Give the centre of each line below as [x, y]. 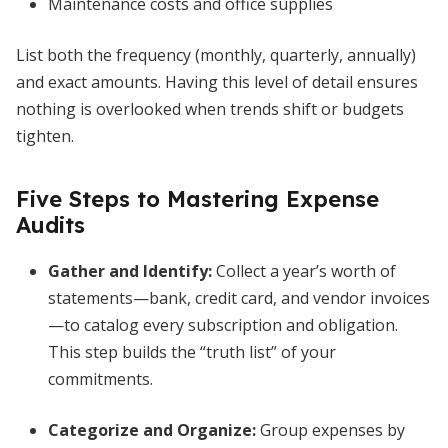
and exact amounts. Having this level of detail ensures [217, 82]
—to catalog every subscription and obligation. [223, 325]
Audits [50, 225]
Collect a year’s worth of [304, 271]
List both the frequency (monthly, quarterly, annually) [216, 55]
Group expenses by [330, 430]
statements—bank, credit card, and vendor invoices [239, 298]
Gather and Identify [128, 271]
